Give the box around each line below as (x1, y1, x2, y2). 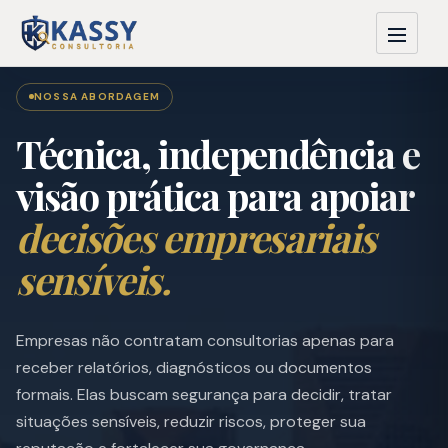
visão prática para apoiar (16, 169, 414, 221)
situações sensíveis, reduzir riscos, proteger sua (16, 410, 366, 432)
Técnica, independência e (16, 127, 421, 179)
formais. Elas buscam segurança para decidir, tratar (16, 383, 392, 405)
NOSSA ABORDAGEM (34, 89, 160, 103)
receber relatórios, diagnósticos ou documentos (16, 356, 372, 378)
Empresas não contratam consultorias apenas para (16, 329, 394, 351)
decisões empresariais (16, 211, 377, 263)
